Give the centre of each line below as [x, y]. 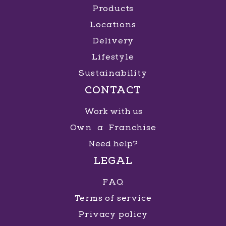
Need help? [113, 144]
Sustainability [113, 73]
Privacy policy [113, 214]
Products [113, 8]
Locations [113, 24]
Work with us [113, 111]
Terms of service [113, 198]
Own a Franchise [113, 127]
